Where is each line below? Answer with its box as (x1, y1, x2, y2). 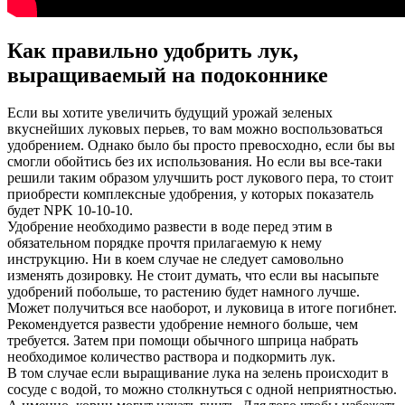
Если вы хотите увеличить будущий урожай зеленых (7, 105, 333, 121)
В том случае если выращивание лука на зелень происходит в (7, 365, 389, 381)
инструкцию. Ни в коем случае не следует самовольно (7, 251, 344, 268)
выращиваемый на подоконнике (7, 62, 328, 87)
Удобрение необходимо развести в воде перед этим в (7, 219, 333, 235)
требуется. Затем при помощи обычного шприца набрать (7, 333, 358, 349)
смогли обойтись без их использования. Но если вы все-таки (7, 154, 382, 170)
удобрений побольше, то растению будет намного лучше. (7, 284, 360, 300)
